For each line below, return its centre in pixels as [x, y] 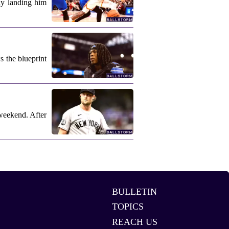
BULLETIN [134, 191]
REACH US [134, 222]
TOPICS [128, 207]
